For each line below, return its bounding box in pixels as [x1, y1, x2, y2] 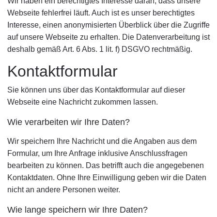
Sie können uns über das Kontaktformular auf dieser [7, 86, 185, 94]
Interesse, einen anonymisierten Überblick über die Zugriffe [7, 21, 210, 29]
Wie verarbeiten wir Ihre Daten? [7, 117, 130, 127]
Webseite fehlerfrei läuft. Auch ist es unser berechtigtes [7, 9, 195, 17]
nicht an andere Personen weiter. [7, 186, 120, 194]
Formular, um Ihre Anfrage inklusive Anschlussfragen [7, 149, 187, 157]
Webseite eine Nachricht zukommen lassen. [7, 98, 158, 106]
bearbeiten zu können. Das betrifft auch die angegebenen [7, 161, 204, 170]
